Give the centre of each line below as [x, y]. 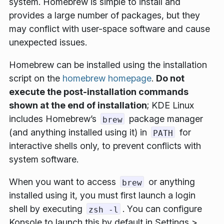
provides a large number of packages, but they [104, 15]
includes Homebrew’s [54, 119]
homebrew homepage [107, 78]
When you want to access [64, 182]
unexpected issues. [48, 42]
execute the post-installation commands [99, 92]
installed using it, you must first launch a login [102, 195]
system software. [44, 159]
